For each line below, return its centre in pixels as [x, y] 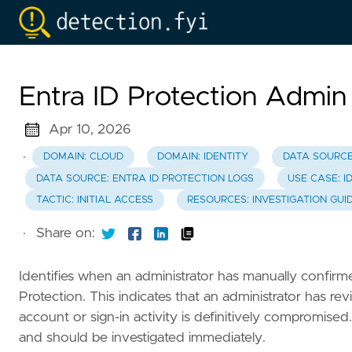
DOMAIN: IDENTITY [203, 157]
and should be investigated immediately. [142, 337]
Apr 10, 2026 [90, 130]
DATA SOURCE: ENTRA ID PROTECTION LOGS [145, 178]
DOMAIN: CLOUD [83, 157]
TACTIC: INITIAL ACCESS [94, 200]
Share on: [66, 234]
